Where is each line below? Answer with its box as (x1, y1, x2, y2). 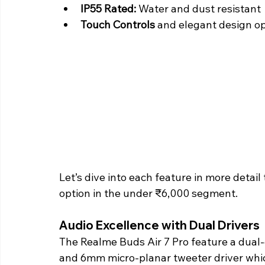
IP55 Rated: (80, 2, 136, 16)
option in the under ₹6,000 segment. (59, 186, 240, 201)
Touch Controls (80, 18, 155, 32)
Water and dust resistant (136, 2, 261, 16)
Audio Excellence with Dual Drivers (59, 218, 262, 233)
